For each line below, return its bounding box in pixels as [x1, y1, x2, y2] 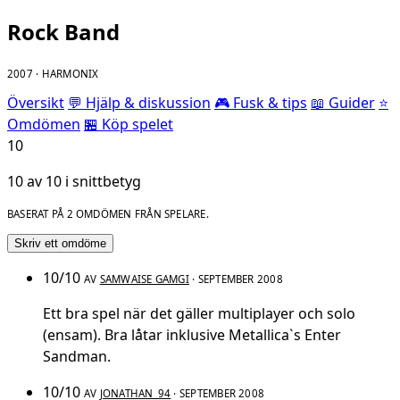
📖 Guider [311, 92, 375, 112]
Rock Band [7, 17, 120, 47]
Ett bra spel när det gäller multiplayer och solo [43, 304, 355, 324]
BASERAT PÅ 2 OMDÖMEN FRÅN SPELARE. [7, 206, 209, 221]
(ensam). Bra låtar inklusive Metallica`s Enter [43, 325, 341, 346]
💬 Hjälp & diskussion [68, 92, 211, 112]
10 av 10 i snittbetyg [7, 171, 141, 191]
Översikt [7, 92, 64, 112]
